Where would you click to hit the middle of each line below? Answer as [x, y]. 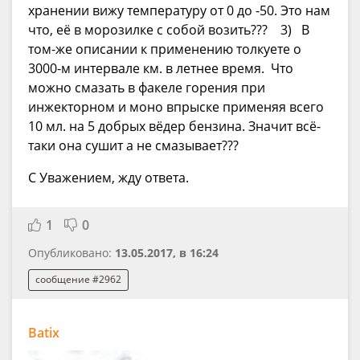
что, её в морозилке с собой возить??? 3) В [169, 29]
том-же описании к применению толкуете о [165, 49]
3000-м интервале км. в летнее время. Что [161, 68]
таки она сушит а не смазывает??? [133, 145]
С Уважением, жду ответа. [108, 177]
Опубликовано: [72, 252]
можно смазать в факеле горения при [147, 87]
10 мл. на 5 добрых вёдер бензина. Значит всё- [174, 126]
